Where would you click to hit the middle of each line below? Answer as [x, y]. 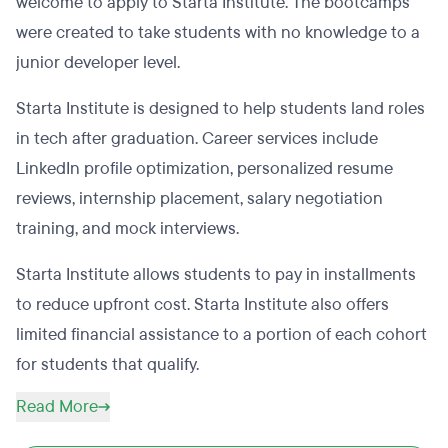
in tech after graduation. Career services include [197, 138]
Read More [57, 406]
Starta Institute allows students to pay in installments [216, 274]
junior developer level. [98, 62]
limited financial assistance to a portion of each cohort [221, 334]
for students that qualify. [107, 364]
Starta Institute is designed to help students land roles [220, 108]
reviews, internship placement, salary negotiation [199, 198]
